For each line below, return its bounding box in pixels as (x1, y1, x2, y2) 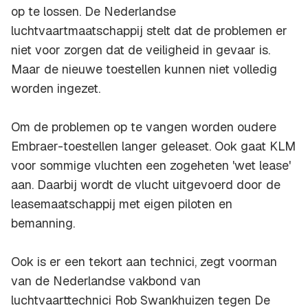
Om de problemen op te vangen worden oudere (11, 119, 276, 135)
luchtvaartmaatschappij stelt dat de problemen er (11, 23, 287, 39)
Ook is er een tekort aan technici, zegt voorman (11, 254, 277, 270)
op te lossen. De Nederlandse (11, 3, 176, 20)
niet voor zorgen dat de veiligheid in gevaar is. (11, 42, 270, 58)
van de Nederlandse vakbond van (11, 273, 201, 289)
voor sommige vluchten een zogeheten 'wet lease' (11, 157, 291, 174)
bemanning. (11, 215, 75, 232)
